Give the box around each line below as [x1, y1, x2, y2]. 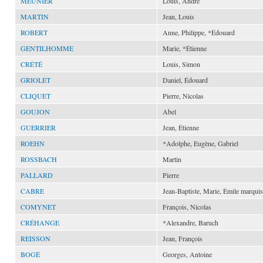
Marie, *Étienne [163, 43, 207, 53]
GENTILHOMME [21, 43, 73, 53]
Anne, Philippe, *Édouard [163, 28, 235, 37]
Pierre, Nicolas [163, 91, 204, 100]
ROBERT [21, 28, 48, 37]
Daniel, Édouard [163, 75, 208, 85]
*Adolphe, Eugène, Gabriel [163, 139, 238, 148]
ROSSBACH [21, 154, 57, 164]
